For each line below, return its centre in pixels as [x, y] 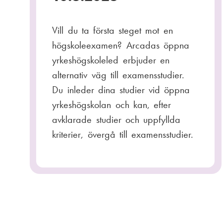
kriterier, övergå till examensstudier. [123, 134]
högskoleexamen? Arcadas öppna [121, 45]
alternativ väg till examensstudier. [118, 75]
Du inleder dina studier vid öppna [121, 89]
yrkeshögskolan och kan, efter [112, 104]
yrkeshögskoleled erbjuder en [111, 60]
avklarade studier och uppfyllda [116, 119]
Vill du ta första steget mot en [112, 30]
